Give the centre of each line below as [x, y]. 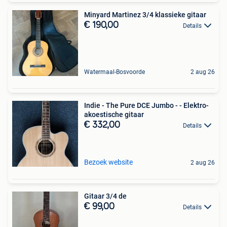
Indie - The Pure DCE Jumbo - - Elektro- [146, 105]
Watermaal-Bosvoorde [115, 72]
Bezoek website [108, 162]
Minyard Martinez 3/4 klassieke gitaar [145, 14]
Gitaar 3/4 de [105, 196]
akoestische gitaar [114, 114]
